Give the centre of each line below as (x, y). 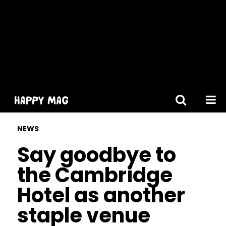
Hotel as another (101, 195)
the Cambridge (95, 175)
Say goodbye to (96, 155)
